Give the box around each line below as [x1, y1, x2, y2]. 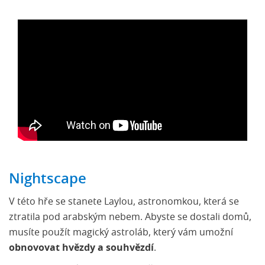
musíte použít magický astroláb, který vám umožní [9, 228, 233, 238]
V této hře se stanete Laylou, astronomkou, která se [9, 197, 239, 207]
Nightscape [9, 172, 86, 187]
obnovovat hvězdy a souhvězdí [9, 243, 154, 253]
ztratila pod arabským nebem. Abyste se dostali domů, [9, 212, 251, 222]
